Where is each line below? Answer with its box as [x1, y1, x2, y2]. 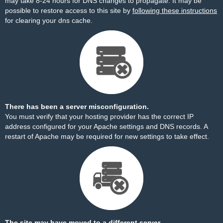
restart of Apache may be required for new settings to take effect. [5, 132, 209, 140]
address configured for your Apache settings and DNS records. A [5, 122, 208, 130]
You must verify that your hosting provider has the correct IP [5, 112, 194, 120]
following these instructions [132, 6, 217, 14]
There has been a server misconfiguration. [5, 103, 149, 111]
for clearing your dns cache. [5, 16, 93, 24]
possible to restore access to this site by [5, 6, 132, 14]
